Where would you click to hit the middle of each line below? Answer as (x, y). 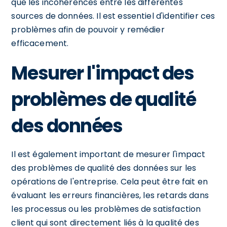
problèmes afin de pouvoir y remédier (88, 29)
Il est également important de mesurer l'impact (108, 154)
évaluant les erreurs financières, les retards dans (110, 195)
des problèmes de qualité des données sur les (104, 168)
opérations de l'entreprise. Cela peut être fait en (109, 181)
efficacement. (40, 43)
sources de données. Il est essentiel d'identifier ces (113, 16)
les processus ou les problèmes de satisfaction (106, 209)
